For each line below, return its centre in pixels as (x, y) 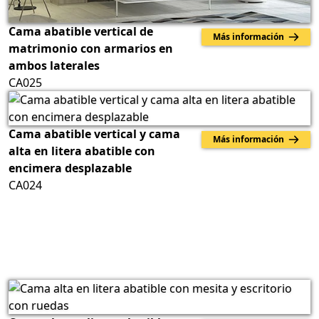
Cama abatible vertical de (81, 31)
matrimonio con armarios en (91, 48)
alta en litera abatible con (82, 151)
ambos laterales (54, 65)
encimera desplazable (70, 168)
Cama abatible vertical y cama (94, 134)
